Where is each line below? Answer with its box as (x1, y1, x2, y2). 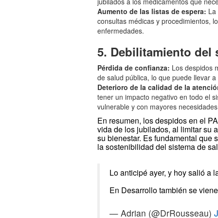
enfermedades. (97, 25, 145, 36)
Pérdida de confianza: (97, 62, 170, 73)
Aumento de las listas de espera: (97, 6, 207, 16)
